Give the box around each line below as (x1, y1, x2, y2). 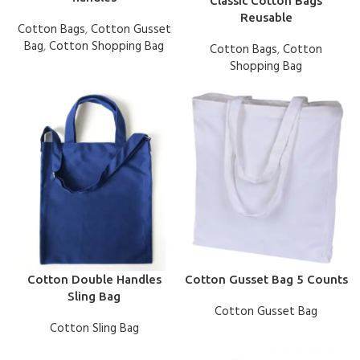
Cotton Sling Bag (49, 318, 139, 338)
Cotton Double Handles (27, 272, 162, 286)
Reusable (239, 10, 292, 24)
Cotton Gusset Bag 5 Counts (184, 272, 348, 286)
